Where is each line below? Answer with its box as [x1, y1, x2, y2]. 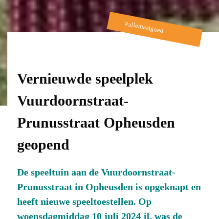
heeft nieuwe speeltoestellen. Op [17, 196, 152, 207]
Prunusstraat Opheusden [17, 114, 175, 131]
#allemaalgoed [125, 20, 165, 35]
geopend [17, 136, 69, 153]
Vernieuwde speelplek [17, 70, 153, 87]
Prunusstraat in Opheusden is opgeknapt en [17, 181, 201, 192]
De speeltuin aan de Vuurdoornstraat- [17, 167, 175, 177]
